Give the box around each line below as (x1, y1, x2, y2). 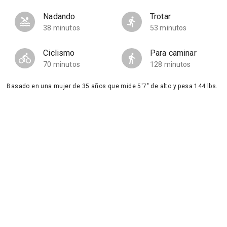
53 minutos (149, 24, 187, 32)
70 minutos (43, 60, 80, 68)
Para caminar (149, 48, 197, 58)
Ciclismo (43, 48, 75, 58)
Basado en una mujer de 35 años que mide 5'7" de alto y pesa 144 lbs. (7, 83, 218, 90)
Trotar (149, 12, 171, 21)
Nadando (43, 12, 75, 21)
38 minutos (43, 24, 80, 32)
